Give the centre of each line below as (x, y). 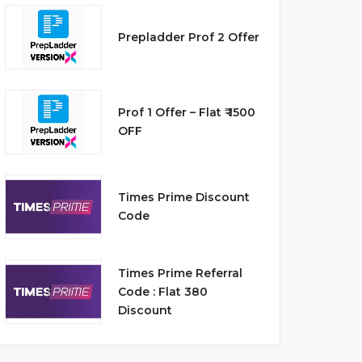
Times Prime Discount (183, 197)
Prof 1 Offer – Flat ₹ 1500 (186, 112)
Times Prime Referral (180, 273)
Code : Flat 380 (162, 291)
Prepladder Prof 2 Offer (188, 37)
